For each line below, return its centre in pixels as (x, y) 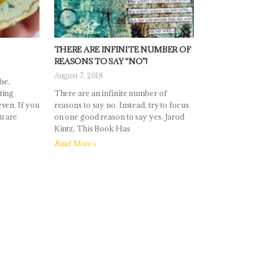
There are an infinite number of (110, 93)
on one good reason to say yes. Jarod (119, 117)
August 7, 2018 (79, 76)
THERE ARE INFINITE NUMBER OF (122, 50)
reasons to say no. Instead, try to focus (121, 105)
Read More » (75, 143)
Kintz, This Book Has (92, 129)
